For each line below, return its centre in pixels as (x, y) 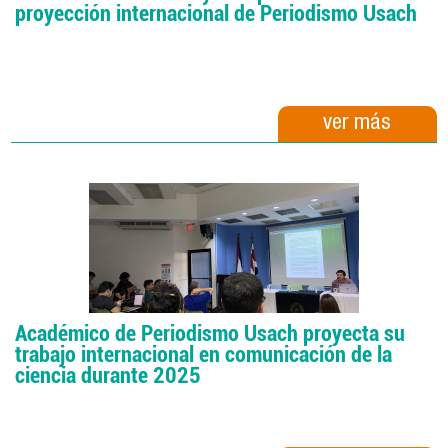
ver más (357, 124)
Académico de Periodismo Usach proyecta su (210, 333)
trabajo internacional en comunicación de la (204, 354)
